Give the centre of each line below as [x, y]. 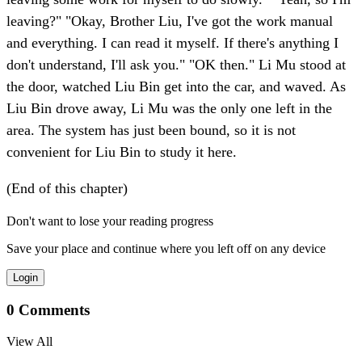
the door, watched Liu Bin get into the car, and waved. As [176, 87]
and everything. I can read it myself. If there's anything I [173, 43]
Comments [52, 309]
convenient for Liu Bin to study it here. [122, 152]
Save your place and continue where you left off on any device [166, 249]
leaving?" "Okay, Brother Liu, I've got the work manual [170, 21]
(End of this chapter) [67, 189]
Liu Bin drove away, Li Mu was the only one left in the [169, 109]
